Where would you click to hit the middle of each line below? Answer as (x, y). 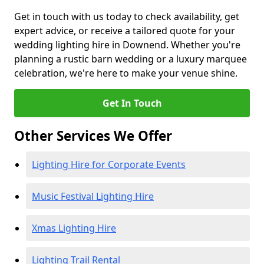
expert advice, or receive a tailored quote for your (125, 31)
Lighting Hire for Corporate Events (109, 164)
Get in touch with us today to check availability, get (127, 16)
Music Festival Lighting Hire (93, 196)
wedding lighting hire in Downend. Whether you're (127, 45)
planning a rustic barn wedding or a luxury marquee (131, 59)
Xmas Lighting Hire (74, 228)
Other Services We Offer (93, 136)
